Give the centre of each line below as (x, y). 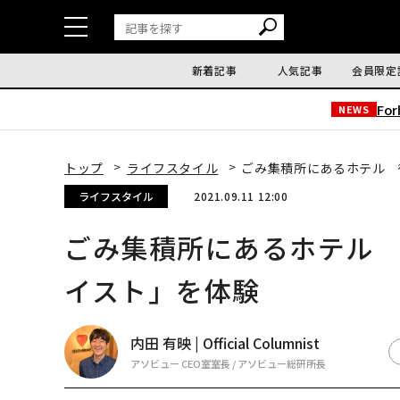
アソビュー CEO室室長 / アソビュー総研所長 (228, 364)
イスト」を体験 (162, 291)
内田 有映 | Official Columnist (225, 343)
